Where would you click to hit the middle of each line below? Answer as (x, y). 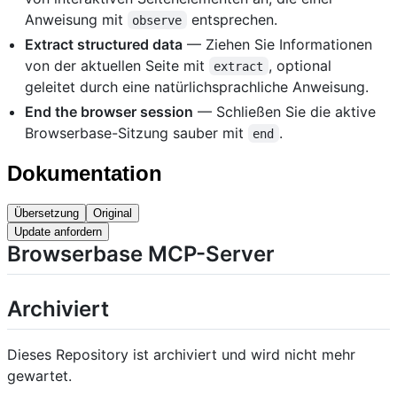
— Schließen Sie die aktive (284, 111)
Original (113, 213)
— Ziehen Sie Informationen (277, 44)
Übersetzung (47, 213)
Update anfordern (58, 231)
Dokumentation (85, 173)
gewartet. (39, 375)
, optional (302, 65)
